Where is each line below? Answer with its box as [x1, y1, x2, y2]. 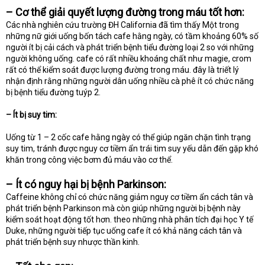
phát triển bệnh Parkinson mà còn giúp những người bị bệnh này [6, 203, 241, 214]
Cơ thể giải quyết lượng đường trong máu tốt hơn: [13, 6, 244, 19]
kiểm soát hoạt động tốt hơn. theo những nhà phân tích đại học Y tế [6, 215, 253, 225]
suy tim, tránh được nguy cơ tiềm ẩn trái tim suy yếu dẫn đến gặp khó [6, 144, 258, 154]
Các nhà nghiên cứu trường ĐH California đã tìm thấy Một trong [6, 20, 239, 30]
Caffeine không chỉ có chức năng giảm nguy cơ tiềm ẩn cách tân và [6, 192, 253, 202]
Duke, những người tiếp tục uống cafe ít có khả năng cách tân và [6, 226, 242, 236]
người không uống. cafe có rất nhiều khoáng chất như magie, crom [6, 54, 251, 64]
